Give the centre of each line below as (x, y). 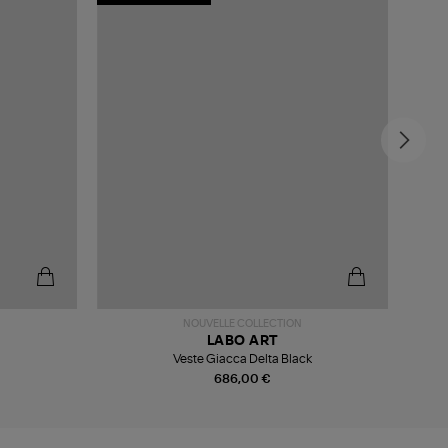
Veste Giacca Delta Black (242, 358)
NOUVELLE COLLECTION (242, 323)
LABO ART (242, 341)
